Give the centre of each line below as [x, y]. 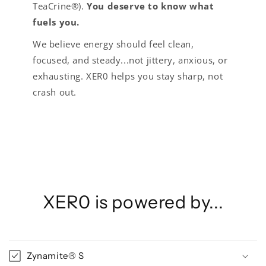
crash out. [55, 92]
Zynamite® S [56, 255]
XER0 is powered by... [133, 202]
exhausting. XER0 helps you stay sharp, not [128, 76]
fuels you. [56, 22]
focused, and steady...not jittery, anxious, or [130, 60]
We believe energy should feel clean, [113, 44]
